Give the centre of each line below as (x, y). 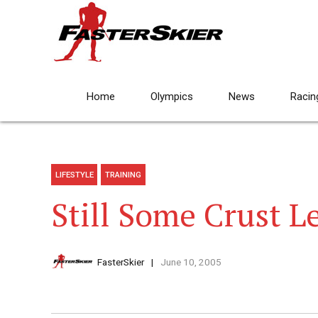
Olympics (172, 97)
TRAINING (124, 175)
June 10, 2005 (191, 262)
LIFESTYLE (74, 175)
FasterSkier (121, 262)
